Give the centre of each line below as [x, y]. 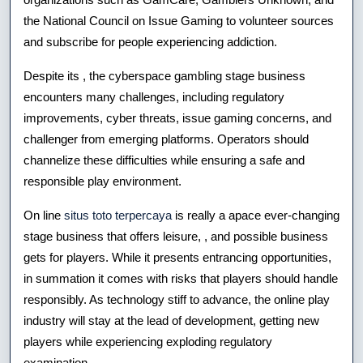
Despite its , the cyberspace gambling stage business [164, 75]
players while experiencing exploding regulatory [148, 341]
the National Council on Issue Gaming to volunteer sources [179, 20]
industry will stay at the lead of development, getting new [171, 320]
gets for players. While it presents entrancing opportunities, [177, 257]
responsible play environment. [102, 181]
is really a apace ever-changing [256, 215]
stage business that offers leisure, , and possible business [176, 236]
